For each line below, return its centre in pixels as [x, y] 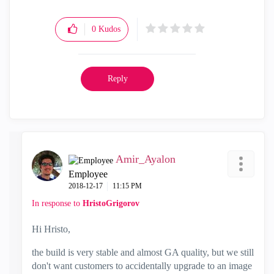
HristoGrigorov [111, 203]
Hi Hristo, [51, 229]
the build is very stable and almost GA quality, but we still [143, 252]
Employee [88, 174]
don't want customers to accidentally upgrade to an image [142, 266]
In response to [57, 203]
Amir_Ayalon [146, 159]
